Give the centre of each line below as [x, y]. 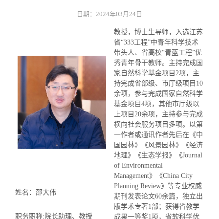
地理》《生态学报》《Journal [158, 155]
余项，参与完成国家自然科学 [158, 94]
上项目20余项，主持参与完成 [158, 114]
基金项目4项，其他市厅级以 [157, 104]
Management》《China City [153, 176]
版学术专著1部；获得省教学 [157, 207]
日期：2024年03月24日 [109, 14]
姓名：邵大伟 [36, 193]
